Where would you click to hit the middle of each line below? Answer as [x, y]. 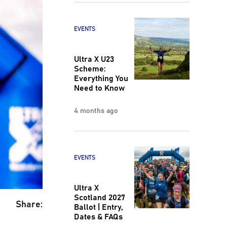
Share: [29, 203]
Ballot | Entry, [98, 206]
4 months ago [96, 110]
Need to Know [99, 87]
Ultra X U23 [94, 58]
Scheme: [90, 68]
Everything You [101, 77]
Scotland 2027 [99, 197]
